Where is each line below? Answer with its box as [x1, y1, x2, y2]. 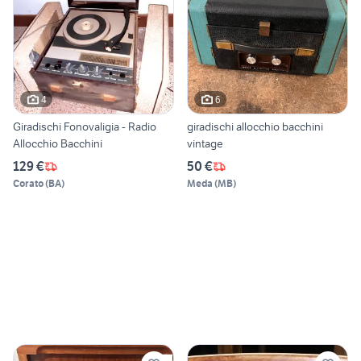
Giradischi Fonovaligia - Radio [13, 119, 156, 135]
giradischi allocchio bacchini [187, 119, 323, 135]
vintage [187, 136, 223, 151]
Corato [13, 177, 44, 190]
